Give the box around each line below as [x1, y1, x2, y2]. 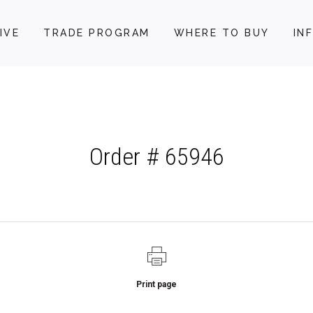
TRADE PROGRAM [43, 27, 150, 38]
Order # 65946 [89, 143, 224, 170]
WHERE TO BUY [173, 27, 270, 38]
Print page [136, 279, 177, 289]
